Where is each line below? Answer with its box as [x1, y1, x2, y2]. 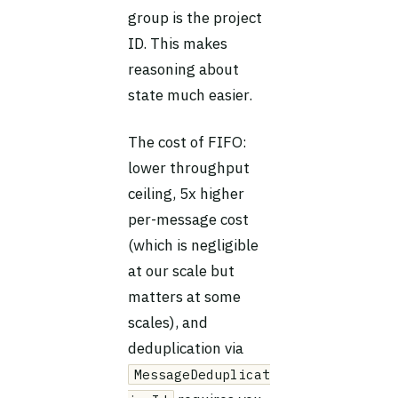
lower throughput [128, 158, 250, 178]
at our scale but [128, 261, 235, 281]
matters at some [128, 287, 241, 306]
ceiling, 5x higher [128, 184, 244, 203]
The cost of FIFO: [128, 132, 247, 152]
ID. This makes [128, 34, 227, 53]
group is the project [128, 8, 262, 28]
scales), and [128, 313, 208, 332]
